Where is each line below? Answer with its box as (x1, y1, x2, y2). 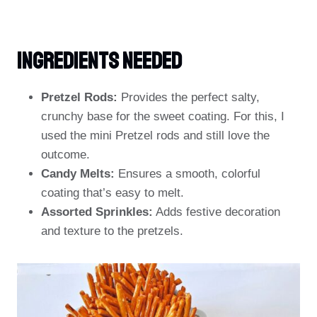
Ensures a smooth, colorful (115, 167, 260, 180)
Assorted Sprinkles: (41, 205, 153, 219)
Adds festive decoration (153, 205, 280, 219)
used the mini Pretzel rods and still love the (41, 129, 270, 142)
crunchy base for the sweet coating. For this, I (41, 110, 284, 123)
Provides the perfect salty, (117, 91, 260, 104)
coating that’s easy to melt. (41, 186, 184, 200)
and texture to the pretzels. (41, 224, 183, 238)
